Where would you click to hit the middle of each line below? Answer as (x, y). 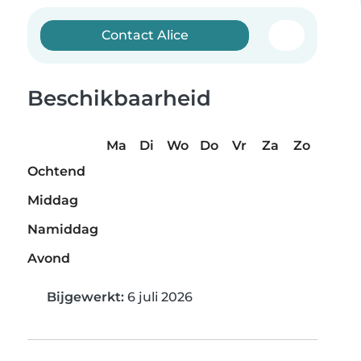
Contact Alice (145, 35)
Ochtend (56, 172)
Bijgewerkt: (85, 297)
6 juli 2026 (158, 297)
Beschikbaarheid (119, 98)
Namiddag (63, 230)
